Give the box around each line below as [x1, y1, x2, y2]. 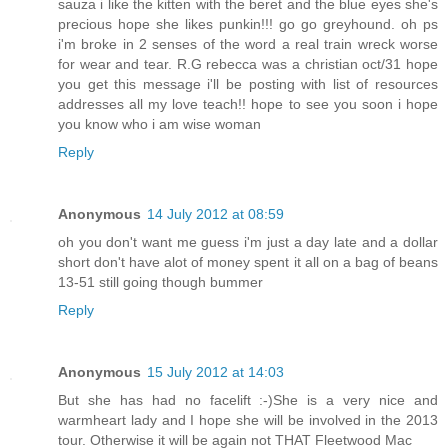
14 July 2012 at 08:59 [147, 206, 284, 223]
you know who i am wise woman [58, 116, 261, 133]
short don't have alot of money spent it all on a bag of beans [58, 254, 438, 271]
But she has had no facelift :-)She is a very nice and [58, 392, 438, 409]
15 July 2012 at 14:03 [147, 364, 284, 381]
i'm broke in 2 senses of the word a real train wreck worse [58, 36, 438, 53]
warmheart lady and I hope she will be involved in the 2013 [58, 412, 438, 429]
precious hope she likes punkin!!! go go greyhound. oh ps [58, 16, 438, 33]
